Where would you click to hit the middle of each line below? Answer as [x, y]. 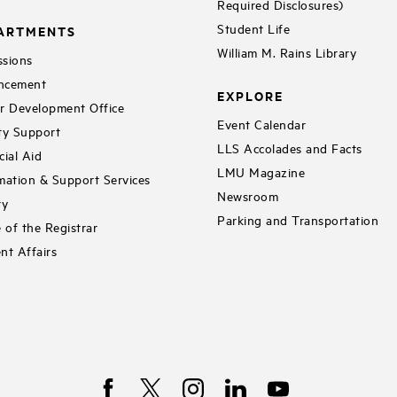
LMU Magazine [261, 171]
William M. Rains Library [287, 52]
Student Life [254, 28]
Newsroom [248, 195]
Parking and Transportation [298, 219]
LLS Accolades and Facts [290, 147]
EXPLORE [251, 96]
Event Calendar [262, 123]
